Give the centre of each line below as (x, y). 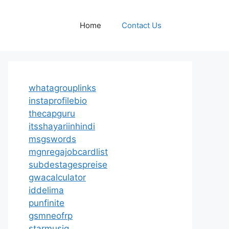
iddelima (46, 190)
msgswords (52, 139)
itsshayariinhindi (62, 126)
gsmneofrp (51, 216)
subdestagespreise (68, 165)
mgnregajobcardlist (68, 152)
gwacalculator (57, 177)
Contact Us (142, 25)
